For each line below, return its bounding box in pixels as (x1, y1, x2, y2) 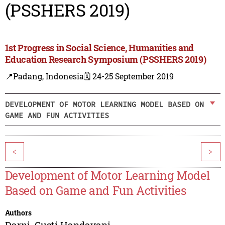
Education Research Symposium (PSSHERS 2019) (5, 53, 206, 66)
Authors (5, 208, 32, 218)
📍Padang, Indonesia (5, 71, 84, 82)
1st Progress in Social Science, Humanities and (5, 42, 194, 54)
